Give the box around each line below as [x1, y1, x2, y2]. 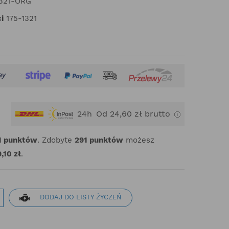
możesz [123, 135, 154, 145]
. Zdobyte [37, 135, 75, 145]
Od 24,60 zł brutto [96, 109, 170, 119]
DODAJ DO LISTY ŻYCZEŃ [40, 193, 122, 201]
